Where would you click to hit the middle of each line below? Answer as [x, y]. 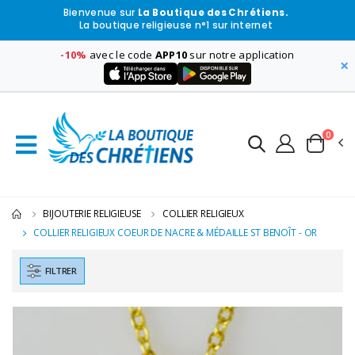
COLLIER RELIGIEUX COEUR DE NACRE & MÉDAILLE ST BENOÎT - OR [176, 233]
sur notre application [241, 54]
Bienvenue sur [100, 13]
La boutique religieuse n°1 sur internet [176, 26]
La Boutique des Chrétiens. [213, 13]
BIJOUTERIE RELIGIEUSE [92, 214]
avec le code [121, 54]
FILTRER [61, 271]
